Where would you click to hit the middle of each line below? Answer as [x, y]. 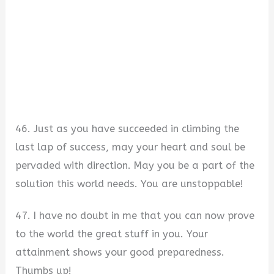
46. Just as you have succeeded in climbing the [128, 128]
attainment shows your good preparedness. [120, 253]
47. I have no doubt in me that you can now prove [135, 216]
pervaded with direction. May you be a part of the [135, 165]
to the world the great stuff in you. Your [112, 234]
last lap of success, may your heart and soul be [131, 147]
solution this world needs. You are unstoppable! [130, 183]
